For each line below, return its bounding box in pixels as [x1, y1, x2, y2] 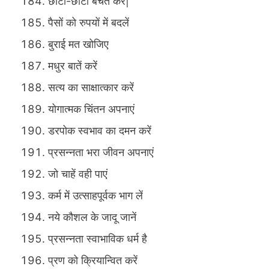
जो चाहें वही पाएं [48, 168, 107, 181]
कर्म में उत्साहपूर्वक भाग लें [48, 189, 143, 202]
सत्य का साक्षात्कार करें [48, 81, 134, 94]
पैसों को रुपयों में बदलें [48, 16, 129, 29]
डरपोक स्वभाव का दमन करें [48, 124, 151, 138]
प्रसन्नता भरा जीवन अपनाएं [48, 146, 154, 159]
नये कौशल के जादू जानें [48, 211, 136, 224]
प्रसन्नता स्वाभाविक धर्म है [48, 232, 147, 246]
